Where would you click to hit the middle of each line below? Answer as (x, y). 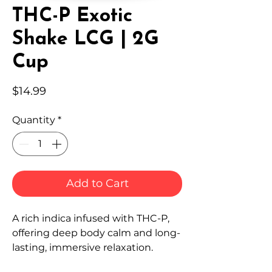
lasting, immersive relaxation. (83, 248)
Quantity (34, 120)
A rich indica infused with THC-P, (91, 219)
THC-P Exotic (72, 17)
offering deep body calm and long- (96, 233)
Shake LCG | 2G (86, 40)
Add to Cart (97, 184)
